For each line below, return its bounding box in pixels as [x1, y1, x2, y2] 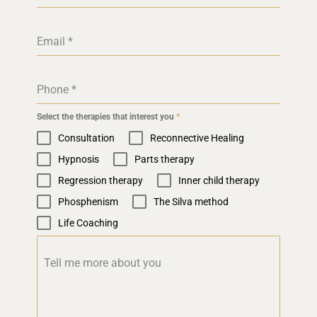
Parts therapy [134, 153, 195, 165]
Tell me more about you [44, 255, 161, 270]
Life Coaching [58, 217, 118, 229]
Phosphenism [58, 195, 118, 207]
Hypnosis [58, 153, 99, 165]
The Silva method [154, 195, 229, 207]
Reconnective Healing [150, 132, 244, 144]
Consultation [58, 132, 115, 144]
